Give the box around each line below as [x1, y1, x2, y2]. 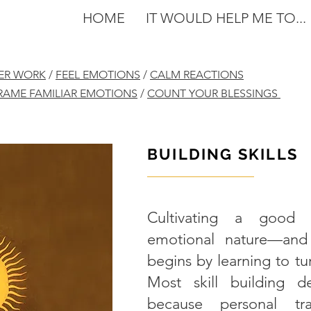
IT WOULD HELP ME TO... [146, 10, 306, 26]
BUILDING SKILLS [147, 145, 298, 163]
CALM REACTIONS [150, 68, 244, 81]
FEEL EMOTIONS [56, 68, 140, 81]
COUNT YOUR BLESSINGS [147, 87, 280, 100]
